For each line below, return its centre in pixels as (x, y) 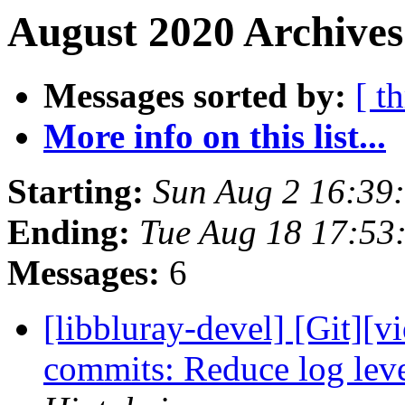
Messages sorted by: (195, 96)
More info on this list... (215, 137)
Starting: (75, 192)
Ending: (69, 232)
